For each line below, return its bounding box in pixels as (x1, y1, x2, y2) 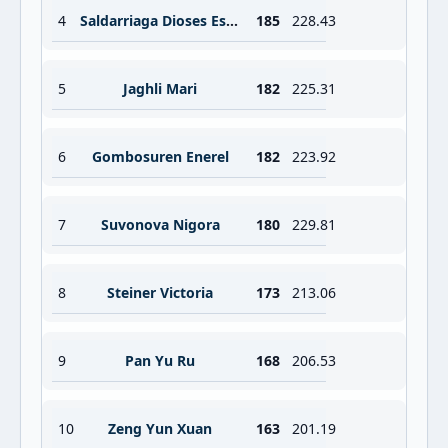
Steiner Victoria (107, 283, 213, 302)
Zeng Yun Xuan (108, 419, 212, 438)
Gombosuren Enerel (91, 147, 229, 166)
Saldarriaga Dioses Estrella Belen (226, 11, 238, 30)
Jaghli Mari (123, 79, 197, 98)
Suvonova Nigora (100, 215, 220, 234)
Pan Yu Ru (125, 351, 195, 370)
